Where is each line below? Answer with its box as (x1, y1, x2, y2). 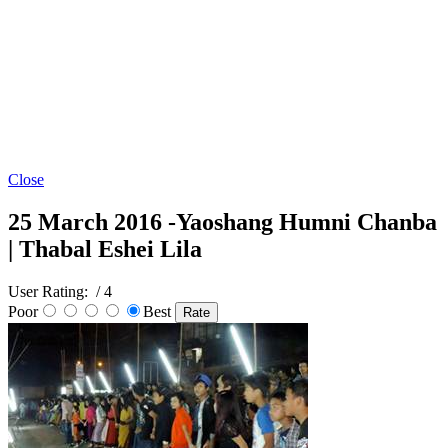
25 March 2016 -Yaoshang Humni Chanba (8, 209, 437, 236)
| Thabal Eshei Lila (8, 236, 202, 263)
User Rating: (8, 283, 92, 301)
